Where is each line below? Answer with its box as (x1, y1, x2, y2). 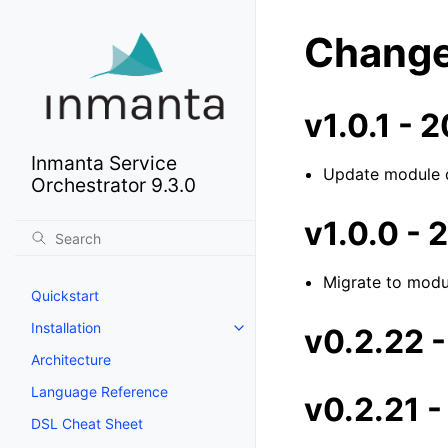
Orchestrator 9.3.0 (31, 173, 196, 198)
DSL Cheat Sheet (31, 415, 143, 433)
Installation (31, 319, 101, 337)
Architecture (31, 351, 111, 369)
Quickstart (31, 287, 99, 305)
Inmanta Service (31, 151, 177, 176)
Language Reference (31, 383, 168, 401)
